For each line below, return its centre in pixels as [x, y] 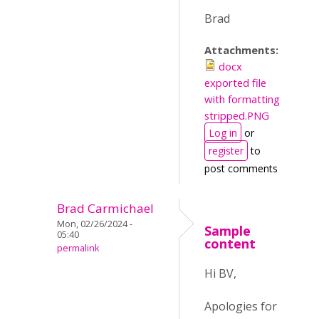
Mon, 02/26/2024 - [95, 224]
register [226, 151]
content [230, 244]
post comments [241, 168]
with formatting [242, 99]
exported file [235, 83]
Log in [223, 133]
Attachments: [243, 50]
